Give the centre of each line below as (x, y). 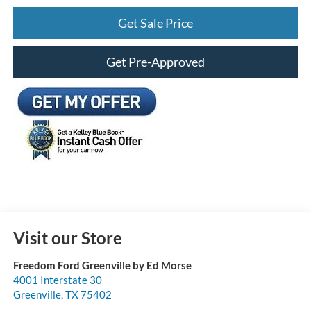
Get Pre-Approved (155, 61)
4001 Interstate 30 (57, 279)
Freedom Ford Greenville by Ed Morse (102, 265)
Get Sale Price (155, 23)
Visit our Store (67, 237)
